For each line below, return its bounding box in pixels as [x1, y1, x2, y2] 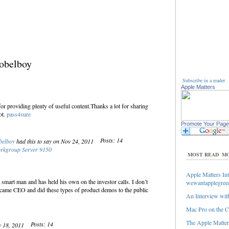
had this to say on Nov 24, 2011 [14, 137, 95, 145]
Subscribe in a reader [182, 77, 225, 84]
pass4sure [6, 110, 31, 118]
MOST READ [187, 151, 219, 158]
